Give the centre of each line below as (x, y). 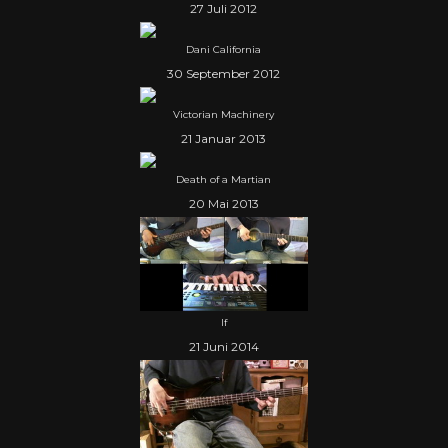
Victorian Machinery (224, 115)
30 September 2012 (224, 74)
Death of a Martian (224, 180)
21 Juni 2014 (223, 347)
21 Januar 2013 (224, 139)
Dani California (224, 50)
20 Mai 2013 (223, 204)
